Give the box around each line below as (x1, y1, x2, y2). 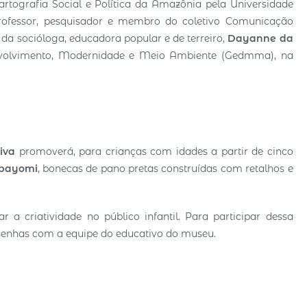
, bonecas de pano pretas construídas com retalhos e (37, 162, 293, 175)
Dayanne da (225, 32, 293, 45)
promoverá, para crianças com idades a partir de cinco (15, 145, 293, 158)
